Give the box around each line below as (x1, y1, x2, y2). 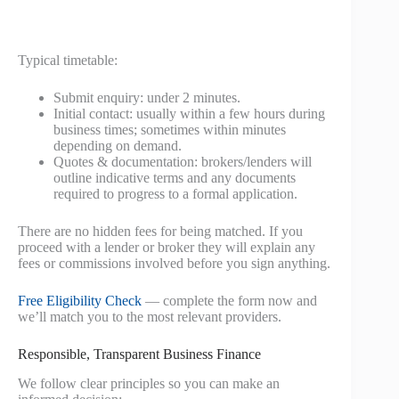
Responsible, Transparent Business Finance (18, 346, 261, 362)
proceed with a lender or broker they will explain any (18, 240, 315, 256)
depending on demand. (53, 138, 182, 154)
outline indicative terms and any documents (53, 170, 296, 186)
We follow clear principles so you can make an (18, 375, 280, 391)
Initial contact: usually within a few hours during (53, 106, 325, 122)
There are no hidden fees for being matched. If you (18, 224, 303, 240)
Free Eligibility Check (18, 293, 142, 309)
